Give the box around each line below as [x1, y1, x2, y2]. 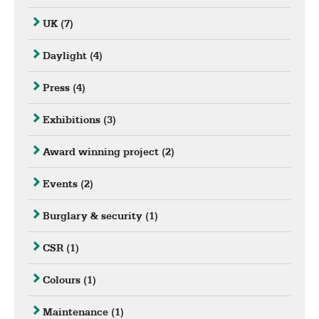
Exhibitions [43, 113, 103, 127]
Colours [43, 273, 83, 287]
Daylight [43, 49, 90, 63]
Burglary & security [43, 209, 145, 223]
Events [43, 177, 80, 191]
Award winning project [43, 145, 162, 159]
